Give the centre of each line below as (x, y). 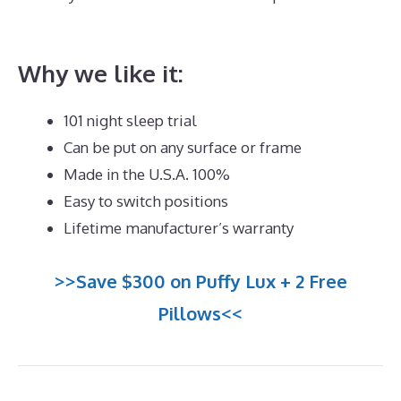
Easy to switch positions (146, 201)
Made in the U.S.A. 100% (147, 175)
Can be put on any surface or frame (183, 148)
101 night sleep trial (130, 121)
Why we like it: (101, 73)
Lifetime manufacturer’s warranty (179, 228)
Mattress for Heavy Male (104, 21)
